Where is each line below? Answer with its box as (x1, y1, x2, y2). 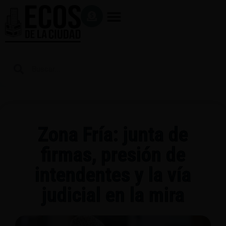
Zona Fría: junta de (38, 123, 188, 146)
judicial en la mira (41, 183, 185, 207)
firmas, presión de (40, 143, 186, 166)
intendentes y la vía (35, 163, 191, 187)
